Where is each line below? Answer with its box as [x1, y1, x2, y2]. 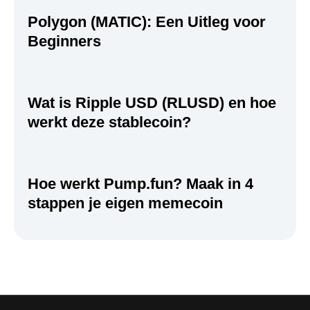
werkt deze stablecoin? [28, 113, 191, 131]
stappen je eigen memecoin [28, 194, 223, 212]
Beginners [28, 32, 101, 50]
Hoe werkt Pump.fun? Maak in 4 [28, 174, 253, 192]
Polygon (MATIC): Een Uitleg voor [28, 12, 266, 30]
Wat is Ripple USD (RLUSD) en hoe [28, 93, 276, 111]
